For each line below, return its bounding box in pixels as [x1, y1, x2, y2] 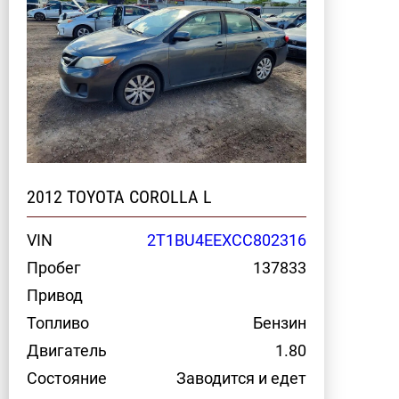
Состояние [27, 369, 107, 387]
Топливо [27, 313, 89, 332]
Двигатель [27, 341, 107, 360]
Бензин [253, 313, 306, 332]
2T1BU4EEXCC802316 [147, 231, 306, 249]
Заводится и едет [176, 369, 306, 387]
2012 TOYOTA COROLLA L [27, 186, 212, 208]
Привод [27, 286, 83, 305]
